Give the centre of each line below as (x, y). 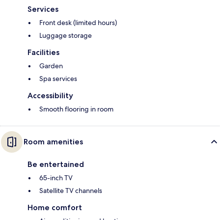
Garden (51, 66)
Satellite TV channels (71, 190)
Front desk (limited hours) (78, 22)
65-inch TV (56, 178)
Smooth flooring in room (76, 109)
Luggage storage (66, 35)
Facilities (43, 52)
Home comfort (55, 207)
